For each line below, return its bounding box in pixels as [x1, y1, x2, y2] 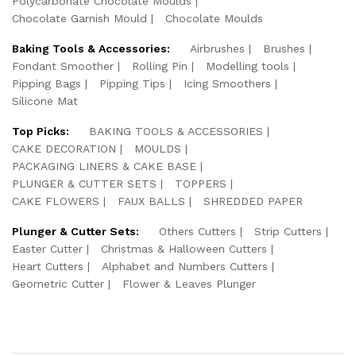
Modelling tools [206, 59, 289, 72]
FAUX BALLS [118, 194, 185, 207]
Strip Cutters [254, 224, 322, 238]
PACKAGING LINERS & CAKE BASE [12, 159, 196, 172]
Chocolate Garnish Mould [12, 11, 147, 25]
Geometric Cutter [12, 277, 104, 290]
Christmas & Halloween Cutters [101, 242, 267, 255]
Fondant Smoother [12, 59, 114, 72]
